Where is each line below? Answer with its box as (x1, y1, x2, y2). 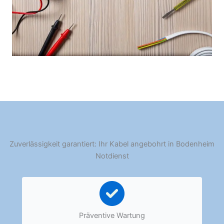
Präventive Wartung (79, 211, 145, 220)
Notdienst (95, 151, 129, 161)
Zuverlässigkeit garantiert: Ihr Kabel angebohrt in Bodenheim (9, 139, 214, 149)
